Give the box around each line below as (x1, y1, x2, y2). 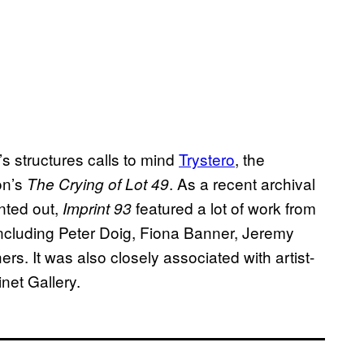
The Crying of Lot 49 (27, 173, 169, 195)
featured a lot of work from (132, 197, 316, 219)
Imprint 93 (63, 197, 132, 219)
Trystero (179, 148, 235, 171)
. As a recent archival (169, 172, 315, 195)
